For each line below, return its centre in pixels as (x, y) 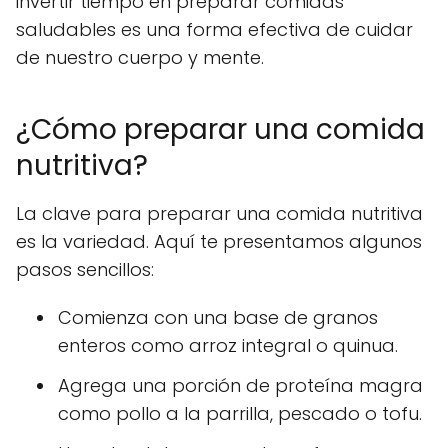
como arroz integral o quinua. (262, 345)
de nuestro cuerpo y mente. (140, 57)
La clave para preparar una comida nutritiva (219, 213)
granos (345, 317)
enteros (92, 345)
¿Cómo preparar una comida (220, 129)
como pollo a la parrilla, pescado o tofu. (240, 413)
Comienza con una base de (185, 317)
